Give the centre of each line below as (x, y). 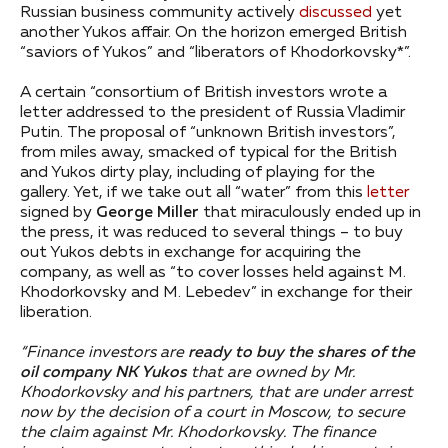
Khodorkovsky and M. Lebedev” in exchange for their (216, 293)
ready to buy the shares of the (301, 353)
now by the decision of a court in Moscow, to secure (212, 413)
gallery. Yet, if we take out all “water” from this (191, 193)
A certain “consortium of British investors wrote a (203, 93)
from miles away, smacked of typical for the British (208, 153)
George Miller (147, 213)
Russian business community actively (159, 13)
